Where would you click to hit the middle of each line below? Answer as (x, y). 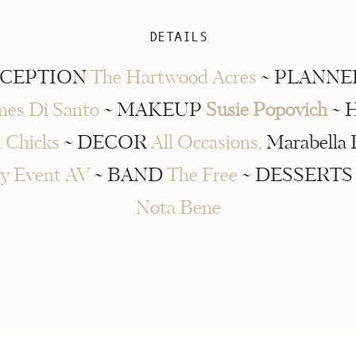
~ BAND (128, 176)
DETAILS (178, 37)
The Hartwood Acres (173, 78)
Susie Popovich (266, 111)
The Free (202, 176)
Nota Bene (178, 209)
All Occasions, (209, 143)
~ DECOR (105, 143)
